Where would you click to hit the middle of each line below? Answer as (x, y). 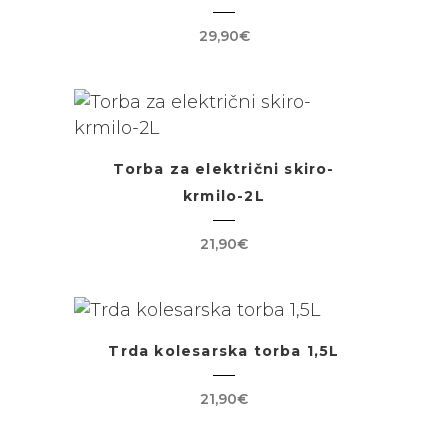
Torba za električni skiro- (224, 169)
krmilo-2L (224, 196)
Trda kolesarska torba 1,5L (224, 351)
